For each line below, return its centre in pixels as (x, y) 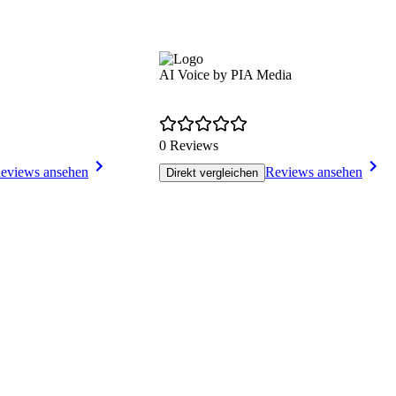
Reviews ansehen (314, 172)
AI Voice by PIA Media (225, 75)
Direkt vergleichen (212, 173)
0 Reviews (189, 146)
